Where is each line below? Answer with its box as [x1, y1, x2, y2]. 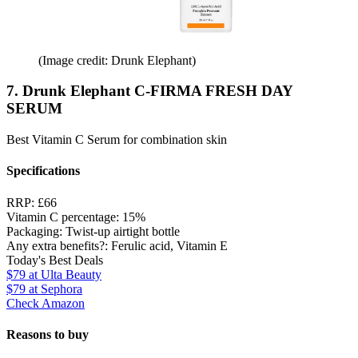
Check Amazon [6, 296, 85, 310]
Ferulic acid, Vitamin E [111, 238, 228, 253]
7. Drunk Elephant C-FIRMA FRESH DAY [6, 82, 292, 100]
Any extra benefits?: [6, 238, 111, 253]
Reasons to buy [6, 327, 89, 341]
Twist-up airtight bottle [66, 224, 180, 238]
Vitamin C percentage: [6, 209, 122, 224]
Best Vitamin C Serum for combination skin [6, 132, 227, 146]
